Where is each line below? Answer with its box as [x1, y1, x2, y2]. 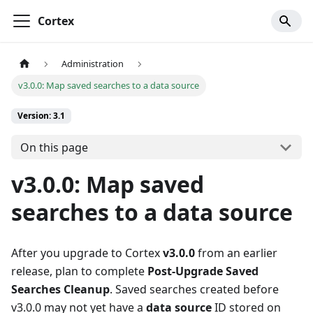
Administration [61, 57, 124, 71]
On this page [20, 139, 88, 155]
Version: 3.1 [17, 110, 65, 122]
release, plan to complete [11, 263, 147, 279]
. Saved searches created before [110, 282, 279, 298]
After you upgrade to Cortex [11, 245, 163, 261]
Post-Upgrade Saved [147, 263, 259, 279]
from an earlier [195, 245, 277, 261]
